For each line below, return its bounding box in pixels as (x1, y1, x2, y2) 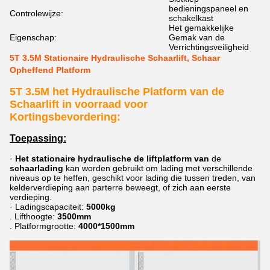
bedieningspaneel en (169, 4, 248, 13)
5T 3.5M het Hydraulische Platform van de (10, 86, 224, 98)
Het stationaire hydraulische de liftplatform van (15, 154, 209, 163)
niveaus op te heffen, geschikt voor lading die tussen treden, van (10, 173, 256, 183)
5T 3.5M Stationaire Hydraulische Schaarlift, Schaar (10, 53, 220, 63)
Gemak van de (169, 33, 225, 42)
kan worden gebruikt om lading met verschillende (63, 163, 253, 173)
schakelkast (169, 13, 213, 23)
